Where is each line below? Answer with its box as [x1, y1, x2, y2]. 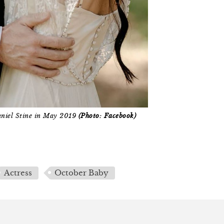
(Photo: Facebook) [78, 111, 136, 120]
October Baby [54, 168, 109, 177]
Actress [4, 168, 32, 177]
